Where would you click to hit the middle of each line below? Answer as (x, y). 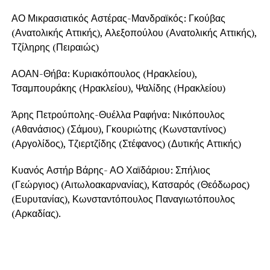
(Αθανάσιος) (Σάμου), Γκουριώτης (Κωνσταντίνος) (118, 129)
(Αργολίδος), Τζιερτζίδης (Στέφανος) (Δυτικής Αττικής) (126, 144)
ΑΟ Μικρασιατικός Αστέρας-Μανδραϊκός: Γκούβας (118, 18)
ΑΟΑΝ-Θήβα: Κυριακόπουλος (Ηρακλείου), (104, 74)
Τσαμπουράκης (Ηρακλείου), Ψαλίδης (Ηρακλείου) (118, 88)
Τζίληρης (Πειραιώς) (55, 47)
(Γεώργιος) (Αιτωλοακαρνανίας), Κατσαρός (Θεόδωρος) (130, 185)
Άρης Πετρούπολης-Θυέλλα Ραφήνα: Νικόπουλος (118, 115)
